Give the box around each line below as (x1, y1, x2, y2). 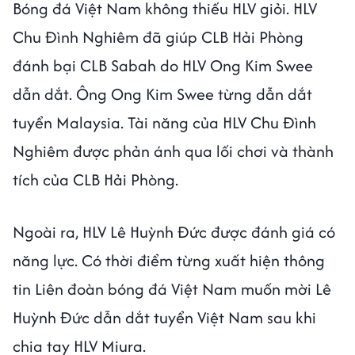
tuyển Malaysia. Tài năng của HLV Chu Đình (13, 110, 316, 134)
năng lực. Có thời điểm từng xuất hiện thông (13, 248, 325, 272)
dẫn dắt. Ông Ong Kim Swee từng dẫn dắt (13, 82, 312, 105)
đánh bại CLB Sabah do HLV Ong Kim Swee (13, 53, 313, 77)
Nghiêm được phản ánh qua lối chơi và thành (13, 139, 334, 162)
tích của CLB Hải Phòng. (13, 167, 182, 191)
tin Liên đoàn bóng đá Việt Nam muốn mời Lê (13, 277, 331, 300)
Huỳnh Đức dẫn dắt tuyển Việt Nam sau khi (13, 305, 316, 329)
